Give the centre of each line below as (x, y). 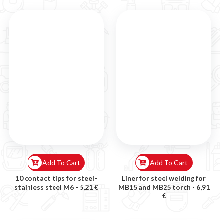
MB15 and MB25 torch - (157, 187)
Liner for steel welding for (164, 178)
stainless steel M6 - (47, 187)
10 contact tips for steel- (56, 178)
